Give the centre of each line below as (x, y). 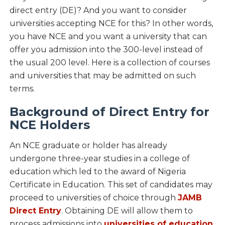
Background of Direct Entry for (109, 112)
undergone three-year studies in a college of (99, 159)
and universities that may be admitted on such (102, 76)
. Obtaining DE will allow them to (127, 211)
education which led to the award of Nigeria (97, 172)
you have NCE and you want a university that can (108, 37)
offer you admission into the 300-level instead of (106, 50)
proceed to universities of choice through (93, 198)
